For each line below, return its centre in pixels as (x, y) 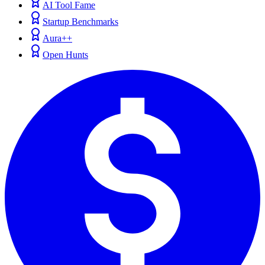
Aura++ (57, 38)
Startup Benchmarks (80, 22)
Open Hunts (65, 55)
